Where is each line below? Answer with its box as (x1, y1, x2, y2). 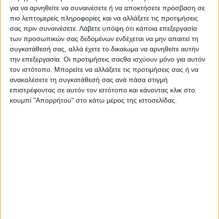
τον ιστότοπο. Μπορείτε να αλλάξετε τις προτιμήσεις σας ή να (10, 66, 198, 74)
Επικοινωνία (23, 171, 62, 179)
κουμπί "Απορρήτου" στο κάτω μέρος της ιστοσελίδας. (10, 96, 177, 105)
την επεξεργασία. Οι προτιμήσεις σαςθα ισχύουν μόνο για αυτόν (10, 55, 205, 64)
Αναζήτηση (4, 188, 39, 196)
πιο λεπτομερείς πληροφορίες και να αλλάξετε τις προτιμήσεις (10, 14, 198, 22)
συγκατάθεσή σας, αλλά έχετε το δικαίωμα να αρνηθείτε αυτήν (10, 45, 199, 53)
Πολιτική (23, 127, 52, 135)
